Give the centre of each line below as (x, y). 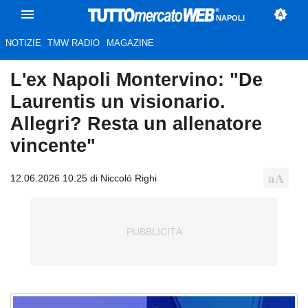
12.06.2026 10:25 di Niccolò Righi (84, 178)
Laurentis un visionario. (118, 102)
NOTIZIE (23, 43)
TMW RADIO (74, 43)
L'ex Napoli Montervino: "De (136, 80)
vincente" (53, 146)
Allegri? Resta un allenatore (136, 124)
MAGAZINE (130, 43)
